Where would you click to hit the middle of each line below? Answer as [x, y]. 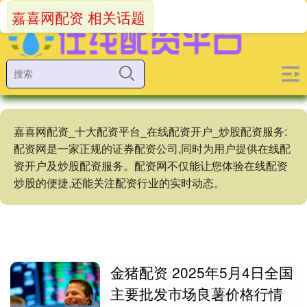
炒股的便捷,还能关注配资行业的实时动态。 [119, 183]
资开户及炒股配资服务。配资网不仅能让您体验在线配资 [151, 165]
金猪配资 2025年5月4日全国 [202, 272]
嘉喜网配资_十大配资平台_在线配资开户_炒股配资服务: [150, 131]
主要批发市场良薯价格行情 [197, 293]
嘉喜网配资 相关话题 [78, 17]
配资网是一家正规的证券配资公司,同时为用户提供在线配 [152, 148]
